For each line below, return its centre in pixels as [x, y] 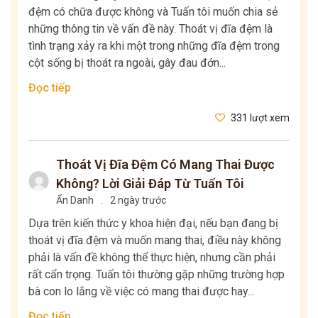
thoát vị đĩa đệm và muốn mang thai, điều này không [155, 241]
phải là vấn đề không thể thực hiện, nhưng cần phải [152, 258]
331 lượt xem [259, 118]
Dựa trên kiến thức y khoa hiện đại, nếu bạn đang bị [153, 224]
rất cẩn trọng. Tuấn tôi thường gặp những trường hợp [157, 275]
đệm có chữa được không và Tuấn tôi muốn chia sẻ [153, 12]
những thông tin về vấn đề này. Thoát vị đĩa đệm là [150, 29]
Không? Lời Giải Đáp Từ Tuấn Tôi [150, 184]
